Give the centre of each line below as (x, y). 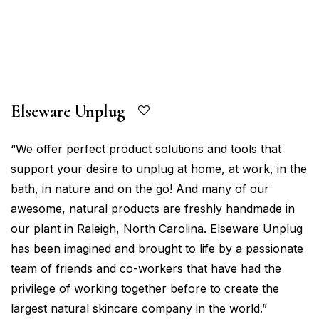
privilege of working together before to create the (145, 288)
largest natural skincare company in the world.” (139, 308)
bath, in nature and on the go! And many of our (140, 189)
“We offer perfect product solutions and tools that (146, 149)
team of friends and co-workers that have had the (146, 268)
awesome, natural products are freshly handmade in (153, 209)
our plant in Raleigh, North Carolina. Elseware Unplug (157, 229)
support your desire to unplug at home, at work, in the (159, 169)
